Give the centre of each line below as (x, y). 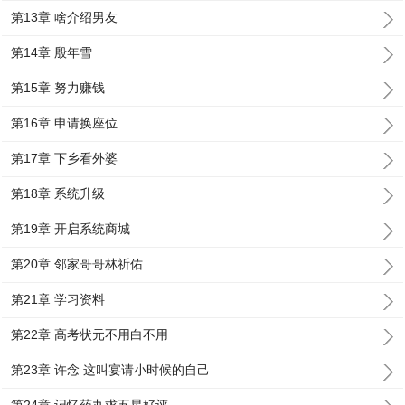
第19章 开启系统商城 (71, 229)
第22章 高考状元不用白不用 (90, 334)
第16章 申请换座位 (65, 123)
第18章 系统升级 (58, 193)
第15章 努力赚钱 (58, 88)
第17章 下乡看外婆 (65, 158)
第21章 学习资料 (58, 299)
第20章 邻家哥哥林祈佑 (77, 264)
